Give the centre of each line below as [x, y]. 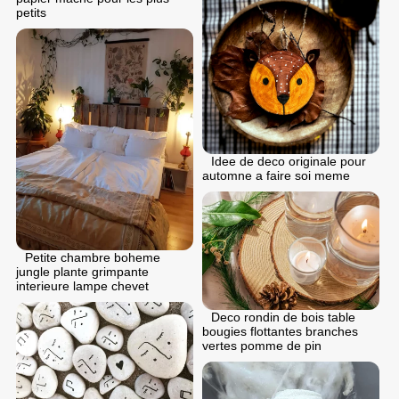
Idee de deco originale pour [289, 162]
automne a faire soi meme [276, 176]
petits [31, 12]
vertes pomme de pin [262, 345]
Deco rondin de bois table [283, 317]
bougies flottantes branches [280, 331]
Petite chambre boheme [93, 257]
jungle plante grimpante [82, 271]
